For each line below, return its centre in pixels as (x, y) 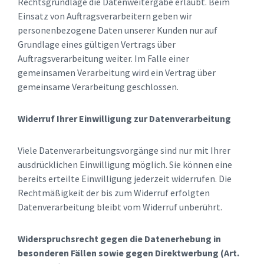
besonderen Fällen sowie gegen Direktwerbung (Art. (128, 253)
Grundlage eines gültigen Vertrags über (97, 44)
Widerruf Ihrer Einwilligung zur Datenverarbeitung (124, 119)
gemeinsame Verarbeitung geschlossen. (98, 87)
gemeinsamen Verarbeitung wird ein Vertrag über (117, 73)
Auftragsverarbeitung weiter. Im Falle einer (103, 59)
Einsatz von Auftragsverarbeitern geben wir (105, 16)
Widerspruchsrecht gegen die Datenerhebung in (119, 239)
